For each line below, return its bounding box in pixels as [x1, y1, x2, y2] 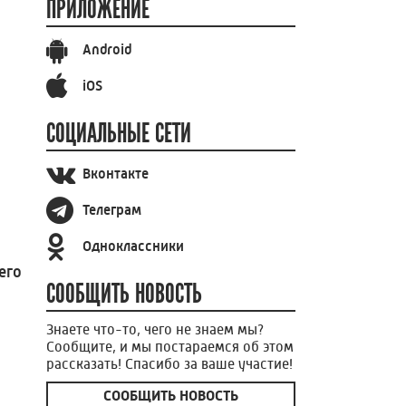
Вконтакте [82, 165, 149, 183]
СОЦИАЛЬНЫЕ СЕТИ [46, 117, 191, 150]
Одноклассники [82, 237, 184, 256]
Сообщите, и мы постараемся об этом [46, 337, 294, 355]
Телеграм [82, 201, 141, 219]
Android [82, 41, 131, 59]
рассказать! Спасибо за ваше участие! [46, 354, 293, 372]
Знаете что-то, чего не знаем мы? [46, 320, 264, 338]
